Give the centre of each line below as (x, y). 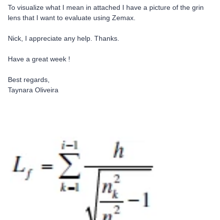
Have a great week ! (39, 59)
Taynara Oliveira (33, 90)
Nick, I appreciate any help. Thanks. (65, 38)
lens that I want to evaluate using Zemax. (72, 18)
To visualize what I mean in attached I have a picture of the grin (106, 7)
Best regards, (29, 80)
